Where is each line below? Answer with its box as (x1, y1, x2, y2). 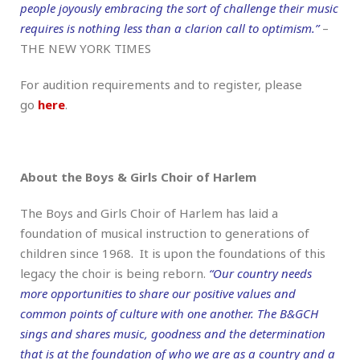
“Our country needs (209, 265, 312, 282)
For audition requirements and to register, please (20, 76, 302, 93)
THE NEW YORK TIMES (20, 40, 151, 57)
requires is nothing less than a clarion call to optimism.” (20, 20, 319, 37)
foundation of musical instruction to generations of (20, 225, 309, 242)
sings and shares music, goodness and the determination (20, 325, 325, 342)
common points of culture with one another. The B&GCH (20, 305, 318, 322)
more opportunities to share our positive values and (20, 285, 296, 302)
